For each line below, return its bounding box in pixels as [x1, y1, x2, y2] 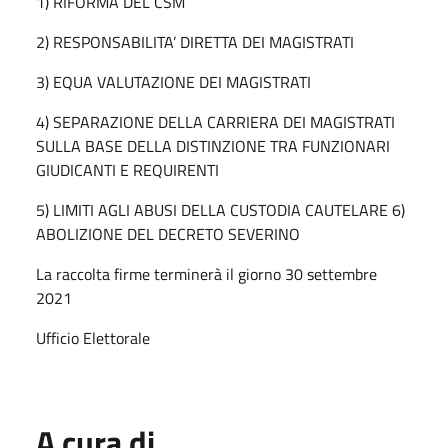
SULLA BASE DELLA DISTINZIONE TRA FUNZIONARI [36, 133, 390, 158]
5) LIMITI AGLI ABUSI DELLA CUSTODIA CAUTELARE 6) [36, 197, 405, 222]
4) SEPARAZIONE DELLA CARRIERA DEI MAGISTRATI [36, 109, 395, 134]
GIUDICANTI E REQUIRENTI [36, 157, 219, 182]
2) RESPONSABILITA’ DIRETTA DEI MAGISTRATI [36, 29, 354, 54]
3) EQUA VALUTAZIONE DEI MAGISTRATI [36, 69, 311, 94]
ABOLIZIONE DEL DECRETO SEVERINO [36, 221, 300, 246]
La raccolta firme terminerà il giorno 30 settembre [36, 261, 377, 286]
